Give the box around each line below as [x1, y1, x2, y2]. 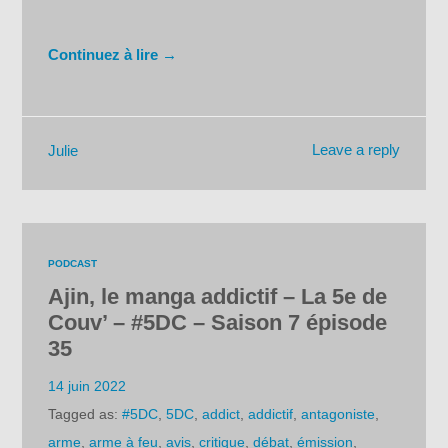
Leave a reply [311, 141, 400, 159]
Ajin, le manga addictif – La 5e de [48, 284, 388, 310]
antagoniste [301, 406, 376, 423]
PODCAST [48, 258, 98, 270]
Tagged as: [48, 406, 123, 423]
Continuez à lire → [48, 45, 178, 63]
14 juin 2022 [48, 378, 127, 395]
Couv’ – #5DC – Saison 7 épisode [48, 310, 388, 336]
